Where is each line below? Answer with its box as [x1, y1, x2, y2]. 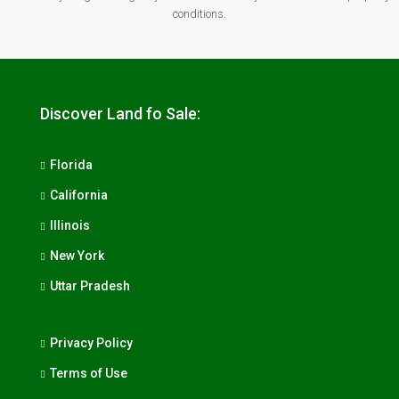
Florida [50, 158, 93, 173]
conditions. [173, 7, 226, 21]
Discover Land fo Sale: [40, 104, 200, 124]
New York [50, 248, 104, 264]
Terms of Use [50, 366, 127, 381]
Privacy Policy [50, 336, 133, 351]
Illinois [50, 218, 90, 233]
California [50, 188, 108, 203]
